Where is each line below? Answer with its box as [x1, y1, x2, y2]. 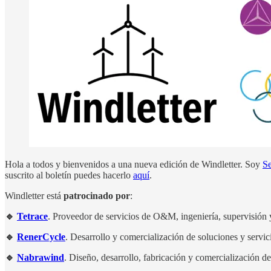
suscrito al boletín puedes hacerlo [5, 169, 133, 180]
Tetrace [17, 211, 48, 221]
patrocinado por [64, 190, 130, 201]
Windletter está [5, 190, 64, 201]
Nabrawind [17, 252, 64, 263]
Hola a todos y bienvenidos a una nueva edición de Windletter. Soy [5, 158, 263, 169]
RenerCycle [17, 231, 65, 242]
